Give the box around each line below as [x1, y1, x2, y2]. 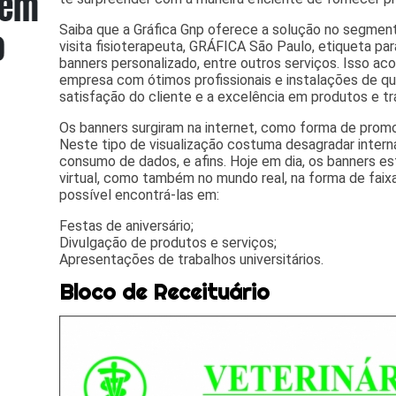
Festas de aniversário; [59, 217, 194, 235]
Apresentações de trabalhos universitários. [59, 251, 324, 269]
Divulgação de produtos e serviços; [59, 234, 278, 252]
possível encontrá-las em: [59, 187, 220, 204]
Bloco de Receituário [59, 278, 270, 306]
